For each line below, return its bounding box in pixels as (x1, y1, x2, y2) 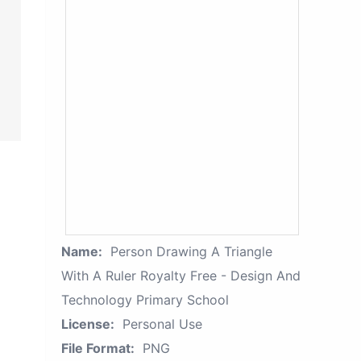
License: (61, 316, 114, 332)
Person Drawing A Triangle (110, 243, 272, 259)
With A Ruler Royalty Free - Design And (61, 268, 301, 284)
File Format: (61, 340, 135, 356)
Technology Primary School (61, 292, 229, 308)
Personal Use (122, 316, 202, 332)
